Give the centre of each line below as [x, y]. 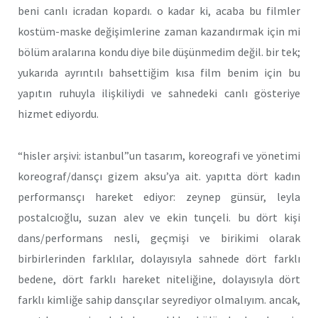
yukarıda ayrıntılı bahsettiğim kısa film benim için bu [159, 73]
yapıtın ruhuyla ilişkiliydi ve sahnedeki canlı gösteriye [159, 93]
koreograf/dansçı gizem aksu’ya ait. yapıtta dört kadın [159, 176]
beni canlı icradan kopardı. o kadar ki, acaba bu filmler [159, 11]
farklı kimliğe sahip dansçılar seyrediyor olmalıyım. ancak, [159, 300]
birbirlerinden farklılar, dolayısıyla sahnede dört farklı [159, 259]
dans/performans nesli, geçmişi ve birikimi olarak [159, 238]
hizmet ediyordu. [58, 114]
